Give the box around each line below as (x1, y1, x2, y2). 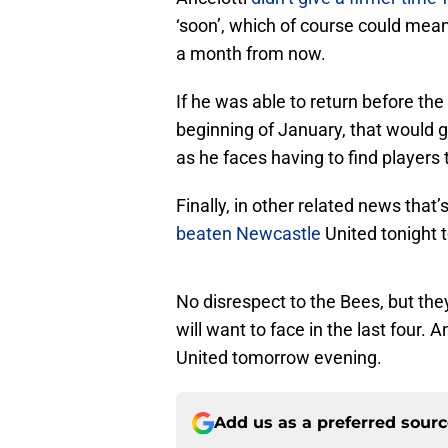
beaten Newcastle (176, 223, 321, 245)
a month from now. (176, 43, 326, 65)
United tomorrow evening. (176, 347, 382, 369)
